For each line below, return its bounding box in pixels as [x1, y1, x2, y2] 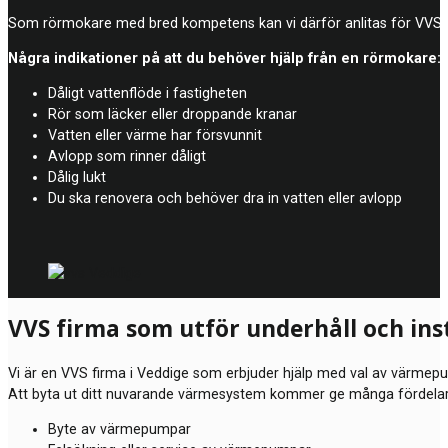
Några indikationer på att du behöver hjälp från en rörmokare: [8, 50, 441, 67]
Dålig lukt [48, 169, 106, 186]
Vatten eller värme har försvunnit [48, 127, 262, 144]
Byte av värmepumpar [48, 420, 191, 437]
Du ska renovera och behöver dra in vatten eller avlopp [48, 190, 402, 207]
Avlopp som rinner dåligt [48, 148, 206, 165]
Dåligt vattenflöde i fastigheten [48, 85, 247, 102]
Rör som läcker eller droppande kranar [48, 106, 297, 123]
